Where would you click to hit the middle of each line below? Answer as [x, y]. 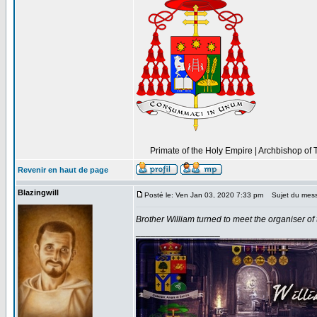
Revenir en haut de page [63, 170]
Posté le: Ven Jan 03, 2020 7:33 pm [204, 195]
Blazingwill [38, 192]
